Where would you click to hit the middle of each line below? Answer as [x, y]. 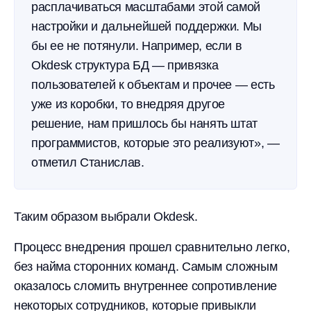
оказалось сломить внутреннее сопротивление [145, 286]
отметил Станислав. [88, 162]
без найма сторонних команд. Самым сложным [146, 267]
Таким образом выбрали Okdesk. [106, 217]
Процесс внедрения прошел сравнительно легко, [152, 247]
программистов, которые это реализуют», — [155, 143]
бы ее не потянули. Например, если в [137, 46]
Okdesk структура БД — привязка [125, 65]
